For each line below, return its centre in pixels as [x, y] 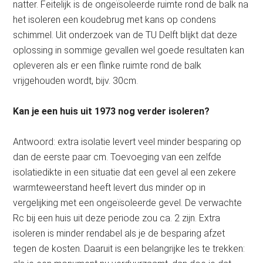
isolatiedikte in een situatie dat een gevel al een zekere [125, 172]
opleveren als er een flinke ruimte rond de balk [107, 65]
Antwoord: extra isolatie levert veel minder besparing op [127, 142]
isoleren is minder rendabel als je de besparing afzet [119, 233]
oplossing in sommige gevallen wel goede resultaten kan [129, 50]
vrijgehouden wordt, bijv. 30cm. [76, 81]
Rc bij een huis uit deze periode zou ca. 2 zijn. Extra [117, 218]
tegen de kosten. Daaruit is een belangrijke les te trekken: [129, 249]
